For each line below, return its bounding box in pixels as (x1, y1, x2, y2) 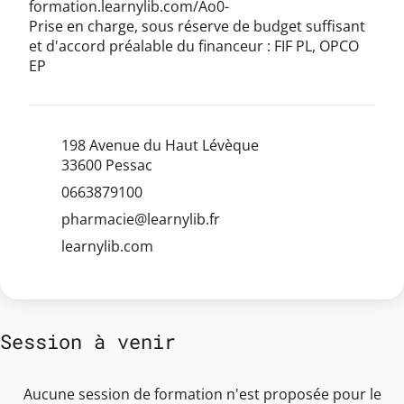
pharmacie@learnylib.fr (61, 208, 220, 229)
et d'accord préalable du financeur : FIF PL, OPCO (29, 35, 359, 56)
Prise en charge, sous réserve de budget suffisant (29, 15, 365, 36)
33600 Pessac (61, 154, 152, 175)
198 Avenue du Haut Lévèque (61, 134, 259, 155)
